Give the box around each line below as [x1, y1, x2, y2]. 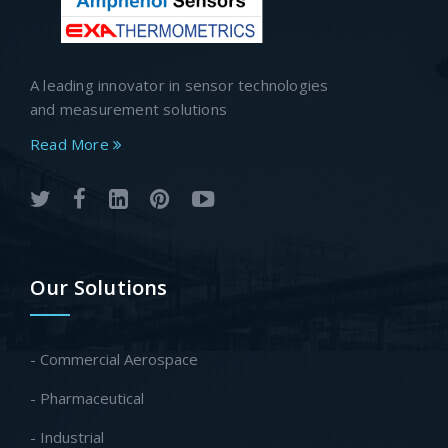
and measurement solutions [30, 99, 227, 120]
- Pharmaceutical [30, 388, 144, 409]
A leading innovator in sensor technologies [30, 75, 329, 96]
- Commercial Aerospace [30, 349, 198, 370]
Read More [30, 134, 113, 155]
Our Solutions [30, 274, 168, 302]
